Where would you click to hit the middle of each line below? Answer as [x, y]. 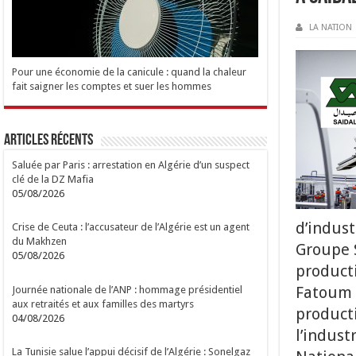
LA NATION [330, 27]
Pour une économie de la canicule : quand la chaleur [130, 72]
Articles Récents [49, 140]
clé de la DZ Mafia [53, 179]
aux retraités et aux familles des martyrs [103, 304]
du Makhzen [40, 242]
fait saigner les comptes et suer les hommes [112, 86]
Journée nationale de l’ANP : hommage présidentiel [128, 289]
